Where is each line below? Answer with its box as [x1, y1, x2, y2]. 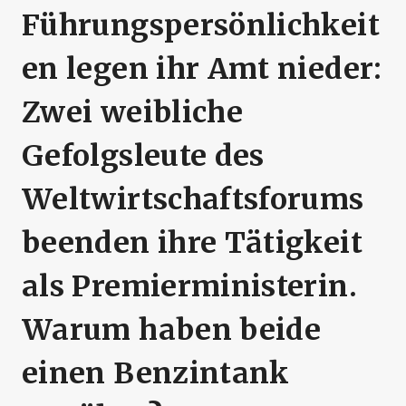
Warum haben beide [22, 312, 322, 349]
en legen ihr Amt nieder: [22, 51, 382, 88]
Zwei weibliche [22, 94, 244, 131]
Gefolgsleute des [22, 138, 265, 175]
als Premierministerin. [22, 268, 357, 305]
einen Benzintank [22, 355, 290, 392]
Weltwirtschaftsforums [22, 181, 364, 218]
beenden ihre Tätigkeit [22, 225, 362, 262]
